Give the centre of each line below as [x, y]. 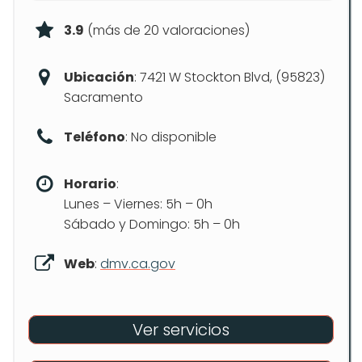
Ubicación [99, 77]
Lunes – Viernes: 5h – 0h [138, 204]
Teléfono [95, 137]
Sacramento [103, 97]
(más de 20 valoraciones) [167, 30]
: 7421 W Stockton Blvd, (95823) [229, 77]
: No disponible [171, 137]
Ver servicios [181, 330]
